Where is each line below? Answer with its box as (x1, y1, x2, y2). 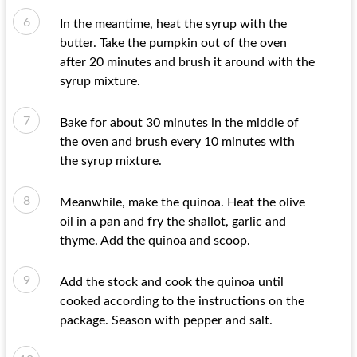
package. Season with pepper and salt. (60, 314, 273, 327)
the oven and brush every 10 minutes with (60, 135, 295, 148)
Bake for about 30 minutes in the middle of (60, 116, 299, 129)
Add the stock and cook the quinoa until (60, 276, 284, 288)
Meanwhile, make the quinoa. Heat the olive (60, 196, 305, 209)
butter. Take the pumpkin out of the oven (60, 37, 287, 49)
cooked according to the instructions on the (60, 295, 304, 308)
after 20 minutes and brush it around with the (60, 56, 315, 69)
